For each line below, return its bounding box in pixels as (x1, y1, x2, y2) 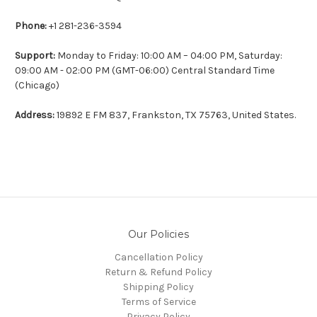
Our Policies (128, 227, 189, 241)
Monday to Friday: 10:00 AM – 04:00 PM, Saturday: (57, 49, 282, 62)
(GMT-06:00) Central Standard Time (112, 64, 275, 76)
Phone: (15, 19, 47, 32)
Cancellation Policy (114, 250, 203, 263)
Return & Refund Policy (105, 265, 212, 278)
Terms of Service (121, 295, 196, 308)
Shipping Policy (123, 280, 194, 293)
